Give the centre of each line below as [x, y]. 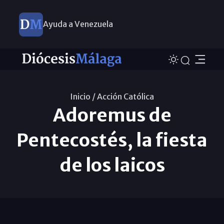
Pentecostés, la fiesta [112, 140]
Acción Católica [125, 96]
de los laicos [112, 165]
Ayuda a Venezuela [78, 24]
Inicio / [83, 96]
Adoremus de [112, 115]
